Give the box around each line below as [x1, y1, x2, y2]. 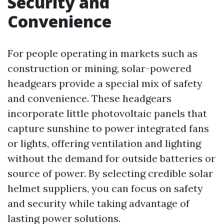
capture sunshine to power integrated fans [7, 122, 209, 135]
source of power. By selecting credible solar [7, 167, 213, 180]
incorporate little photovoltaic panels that [7, 107, 207, 120]
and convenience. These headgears [7, 92, 171, 105]
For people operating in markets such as [7, 47, 197, 60]
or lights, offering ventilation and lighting [7, 137, 201, 150]
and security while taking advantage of [7, 197, 189, 210]
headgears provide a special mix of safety [7, 77, 202, 90]
